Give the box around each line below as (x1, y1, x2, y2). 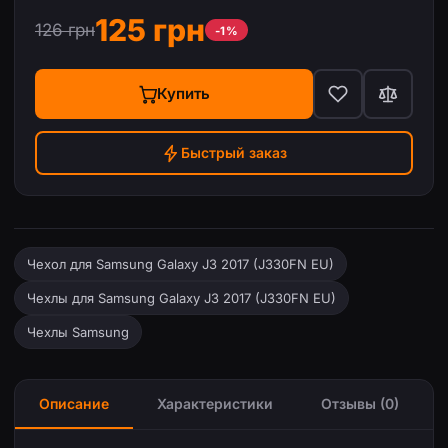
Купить (157, 84, 210, 103)
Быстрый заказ (180, 144, 287, 161)
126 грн (35, 20, 95, 40)
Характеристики (157, 395, 273, 412)
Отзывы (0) (321, 395, 399, 412)
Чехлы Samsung (27, 324, 129, 340)
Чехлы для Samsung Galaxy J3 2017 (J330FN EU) (27, 290, 336, 306)
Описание (39, 395, 109, 412)
